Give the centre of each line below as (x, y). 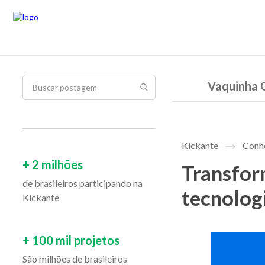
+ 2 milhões (53, 164)
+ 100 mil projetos (71, 240)
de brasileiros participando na (83, 183)
